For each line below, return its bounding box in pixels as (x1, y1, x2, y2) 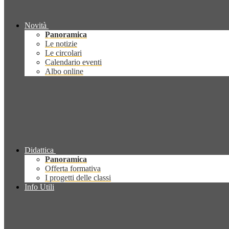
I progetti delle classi (45, 173, 111, 182)
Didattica (25, 146, 54, 155)
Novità (25, 21, 47, 30)
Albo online (45, 67, 83, 76)
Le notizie (45, 39, 77, 49)
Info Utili (25, 182, 54, 192)
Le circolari (45, 49, 82, 58)
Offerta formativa (45, 164, 101, 173)
